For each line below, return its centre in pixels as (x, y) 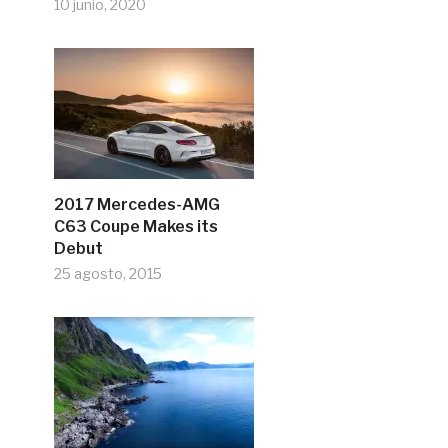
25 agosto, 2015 (107, 273)
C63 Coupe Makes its (135, 226)
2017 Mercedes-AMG (136, 204)
